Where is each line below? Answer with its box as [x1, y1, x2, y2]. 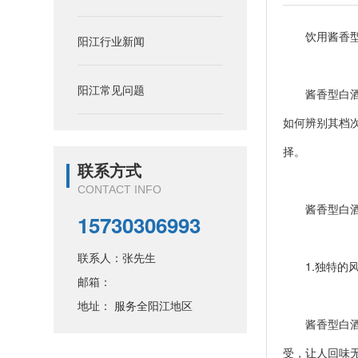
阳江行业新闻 [78, 33, 145, 50]
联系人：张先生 [78, 249, 157, 266]
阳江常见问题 [78, 82, 145, 98]
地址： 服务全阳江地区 [78, 297, 193, 314]
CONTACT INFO [78, 183, 162, 197]
